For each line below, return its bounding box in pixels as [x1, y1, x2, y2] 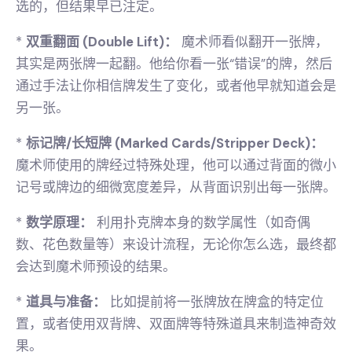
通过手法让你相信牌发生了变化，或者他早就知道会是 [16, 77, 336, 95]
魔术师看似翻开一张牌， [178, 33, 328, 51]
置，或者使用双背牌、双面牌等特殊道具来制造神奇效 [16, 315, 336, 333]
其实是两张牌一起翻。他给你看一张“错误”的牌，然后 [16, 55, 332, 73]
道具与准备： [26, 293, 106, 311]
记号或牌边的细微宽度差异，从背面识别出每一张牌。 [16, 178, 336, 196]
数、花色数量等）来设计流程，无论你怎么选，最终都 [16, 236, 336, 254]
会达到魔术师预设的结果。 [16, 258, 176, 276]
